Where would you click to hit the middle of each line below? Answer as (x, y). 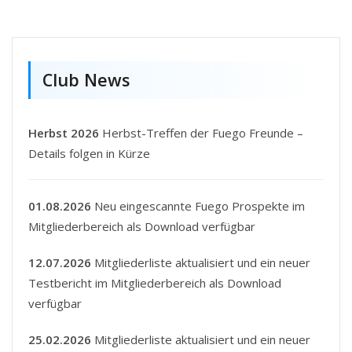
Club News (86, 80)
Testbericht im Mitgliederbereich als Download (155, 283)
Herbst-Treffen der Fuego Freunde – (201, 133)
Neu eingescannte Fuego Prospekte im (198, 206)
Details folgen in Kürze (89, 154)
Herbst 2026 (64, 133)
